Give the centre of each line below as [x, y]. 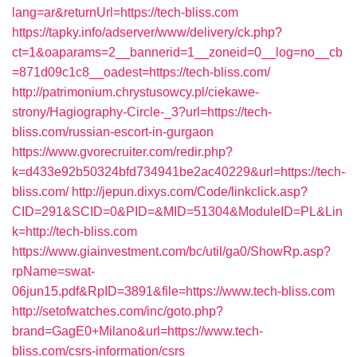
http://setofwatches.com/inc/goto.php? [118, 311]
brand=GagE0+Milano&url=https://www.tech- [137, 331]
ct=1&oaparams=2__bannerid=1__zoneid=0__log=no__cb [177, 52]
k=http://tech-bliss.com [75, 231]
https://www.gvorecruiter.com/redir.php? [122, 152]
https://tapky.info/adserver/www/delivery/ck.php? [147, 32]
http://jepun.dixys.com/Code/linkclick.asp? [190, 192]
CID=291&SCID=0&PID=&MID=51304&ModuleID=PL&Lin [177, 212]
